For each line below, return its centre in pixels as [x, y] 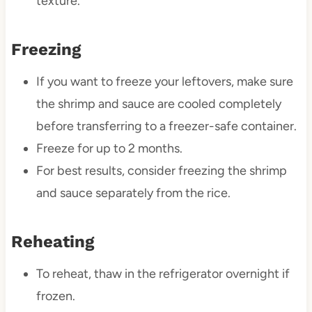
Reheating [52, 242]
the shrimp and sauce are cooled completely [158, 104]
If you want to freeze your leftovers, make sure [164, 82]
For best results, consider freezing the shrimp [161, 171]
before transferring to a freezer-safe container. [166, 126]
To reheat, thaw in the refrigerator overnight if [163, 274]
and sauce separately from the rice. [133, 193]
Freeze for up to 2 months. [109, 149]
